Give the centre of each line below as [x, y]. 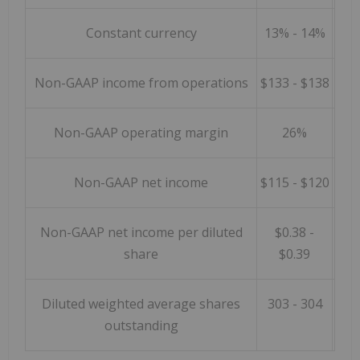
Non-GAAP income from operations [141, 83]
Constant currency [141, 33]
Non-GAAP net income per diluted [141, 233]
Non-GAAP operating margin [141, 133]
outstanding [141, 326]
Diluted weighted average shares [141, 304]
